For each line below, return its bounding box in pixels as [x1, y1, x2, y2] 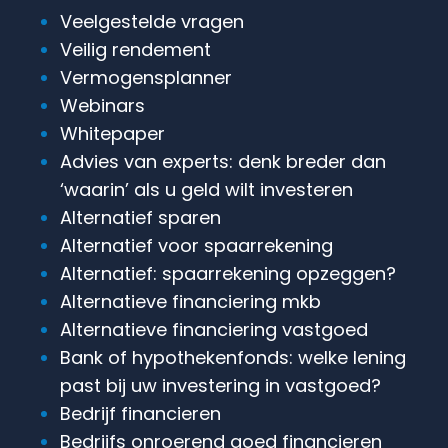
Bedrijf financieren [60, 400, 221, 426]
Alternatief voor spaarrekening [60, 232, 333, 258]
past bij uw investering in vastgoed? [60, 372, 381, 398]
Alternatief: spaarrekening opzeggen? [60, 260, 396, 286]
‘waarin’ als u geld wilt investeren [60, 176, 353, 202]
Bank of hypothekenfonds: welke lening [60, 344, 406, 370]
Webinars [60, 92, 145, 118]
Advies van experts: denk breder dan [60, 148, 386, 174]
